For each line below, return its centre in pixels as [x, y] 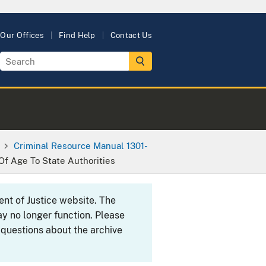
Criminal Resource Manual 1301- [81, 145]
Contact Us [131, 35]
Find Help [77, 35]
